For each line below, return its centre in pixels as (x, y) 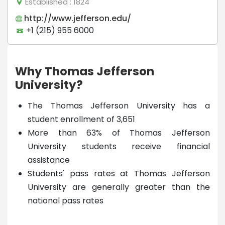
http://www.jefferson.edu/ (77, 18)
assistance (49, 160)
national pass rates (66, 200)
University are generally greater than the (119, 187)
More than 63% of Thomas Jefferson (119, 133)
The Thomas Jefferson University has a (119, 105)
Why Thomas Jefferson (85, 71)
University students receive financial (119, 146)
